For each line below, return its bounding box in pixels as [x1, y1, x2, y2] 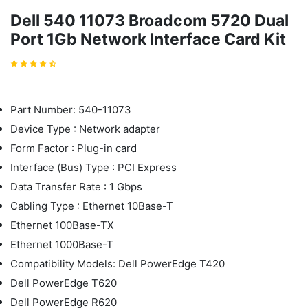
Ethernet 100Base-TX [10, 219, 114, 232]
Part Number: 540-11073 [10, 103, 131, 116]
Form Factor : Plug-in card [10, 142, 137, 155]
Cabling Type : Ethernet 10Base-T [10, 199, 173, 212]
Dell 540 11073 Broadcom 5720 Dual [10, 10, 289, 30]
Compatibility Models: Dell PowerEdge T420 [10, 257, 225, 270]
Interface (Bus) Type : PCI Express [10, 161, 177, 174]
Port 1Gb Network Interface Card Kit [10, 29, 286, 49]
